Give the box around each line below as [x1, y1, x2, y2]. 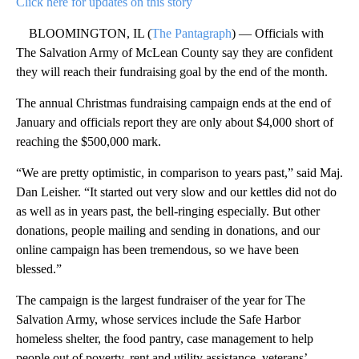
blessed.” [16, 261, 62, 276]
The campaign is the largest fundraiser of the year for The [16, 292, 305, 307]
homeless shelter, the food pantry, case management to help [16, 331, 313, 345]
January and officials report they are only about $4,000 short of [16, 115, 333, 129]
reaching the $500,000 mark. [16, 134, 161, 148]
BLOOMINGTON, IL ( [16, 26, 151, 40]
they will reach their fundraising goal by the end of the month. [16, 64, 328, 79]
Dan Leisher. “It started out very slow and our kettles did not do [16, 184, 337, 199]
